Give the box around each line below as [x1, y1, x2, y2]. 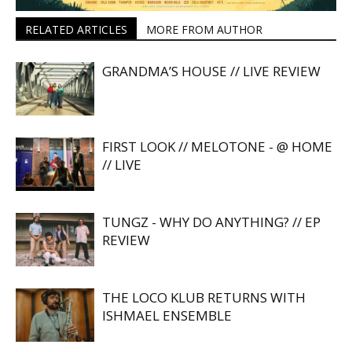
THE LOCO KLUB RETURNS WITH [102, 288, 306, 306]
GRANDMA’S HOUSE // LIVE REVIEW [102, 61, 321, 80]
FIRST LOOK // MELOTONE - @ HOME [102, 137, 332, 156]
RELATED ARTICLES [25, 21, 127, 37]
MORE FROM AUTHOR [146, 21, 262, 37]
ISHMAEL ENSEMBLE [102, 306, 232, 324]
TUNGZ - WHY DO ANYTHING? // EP [102, 212, 321, 231]
